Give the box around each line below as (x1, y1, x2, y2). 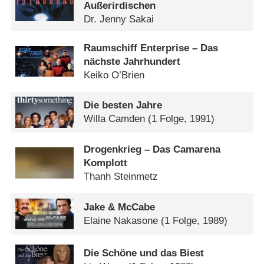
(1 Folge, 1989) (161, 215, 228, 227)
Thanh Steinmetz (84, 171, 159, 183)
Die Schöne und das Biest (84, 247, 204, 259)
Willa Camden (84, 113, 146, 125)
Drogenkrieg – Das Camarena (84, 144, 221, 156)
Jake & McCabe (84, 202, 156, 213)
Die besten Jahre (84, 100, 163, 111)
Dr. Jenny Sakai (84, 14, 154, 25)
